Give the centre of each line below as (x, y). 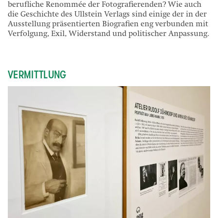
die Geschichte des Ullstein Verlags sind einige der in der (107, 15)
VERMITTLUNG (37, 74)
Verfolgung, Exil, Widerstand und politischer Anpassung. (109, 35)
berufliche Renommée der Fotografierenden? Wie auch (105, 6)
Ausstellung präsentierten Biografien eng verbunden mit (108, 25)
